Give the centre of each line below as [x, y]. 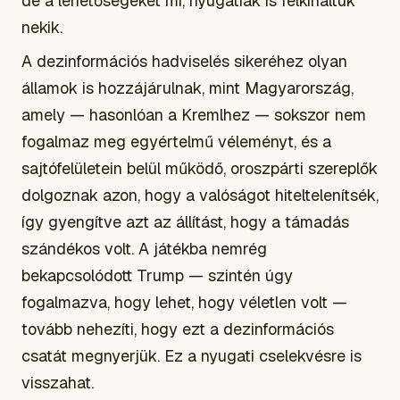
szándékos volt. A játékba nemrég [144, 248]
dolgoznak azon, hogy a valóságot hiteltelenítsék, [200, 195]
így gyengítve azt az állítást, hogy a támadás [185, 221]
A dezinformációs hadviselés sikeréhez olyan [184, 61]
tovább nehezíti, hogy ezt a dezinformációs [178, 329]
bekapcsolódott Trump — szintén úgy [157, 275]
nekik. [42, 27]
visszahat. [58, 382]
